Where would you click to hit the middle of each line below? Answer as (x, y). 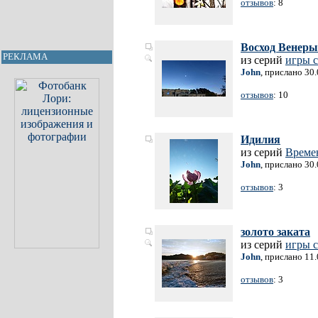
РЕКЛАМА (25, 56)
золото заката (275, 232)
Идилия (261, 139)
